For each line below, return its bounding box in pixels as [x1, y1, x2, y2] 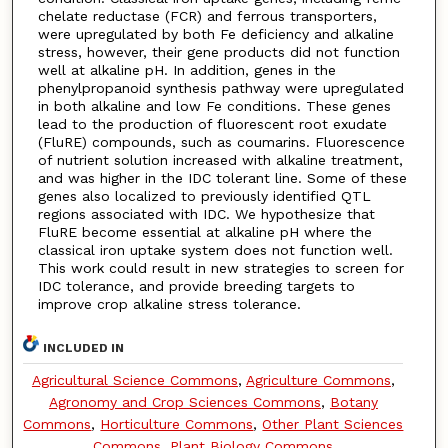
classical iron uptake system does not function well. [37, 241, 393, 258]
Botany [329, 394, 378, 411]
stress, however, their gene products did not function [37, 43, 400, 60]
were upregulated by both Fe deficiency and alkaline [37, 25, 394, 42]
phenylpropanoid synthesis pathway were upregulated [37, 79, 404, 96]
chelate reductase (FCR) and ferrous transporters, [37, 7, 377, 24]
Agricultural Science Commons [31, 372, 238, 389]
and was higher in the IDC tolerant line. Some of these [37, 169, 407, 186]
